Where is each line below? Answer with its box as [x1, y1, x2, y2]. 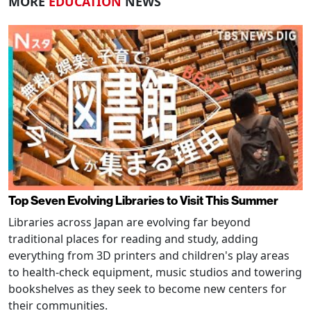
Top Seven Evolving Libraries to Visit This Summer [8, 194, 278, 209]
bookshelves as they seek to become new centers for [8, 281, 287, 297]
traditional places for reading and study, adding [8, 231, 258, 247]
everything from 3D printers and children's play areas [8, 248, 289, 264]
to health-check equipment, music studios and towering [8, 264, 302, 280]
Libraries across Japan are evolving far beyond [8, 215, 251, 230]
